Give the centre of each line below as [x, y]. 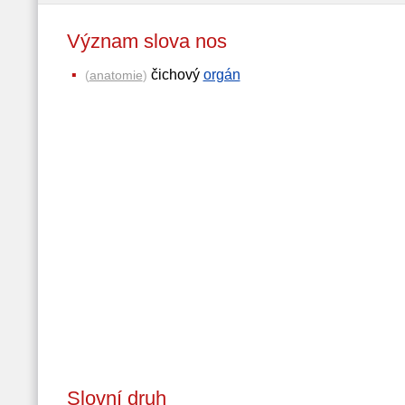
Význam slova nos [160, 41]
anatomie [116, 75]
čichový [175, 75]
